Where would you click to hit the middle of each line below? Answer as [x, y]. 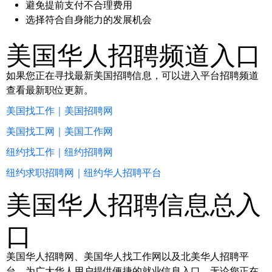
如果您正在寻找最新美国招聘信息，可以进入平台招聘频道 [132, 75]
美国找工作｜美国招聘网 [59, 110]
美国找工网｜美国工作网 [59, 131]
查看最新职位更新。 [50, 90]
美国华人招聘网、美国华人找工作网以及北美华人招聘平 [127, 256]
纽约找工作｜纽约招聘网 [59, 152]
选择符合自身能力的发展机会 [89, 19]
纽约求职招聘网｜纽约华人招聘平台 [84, 172]
